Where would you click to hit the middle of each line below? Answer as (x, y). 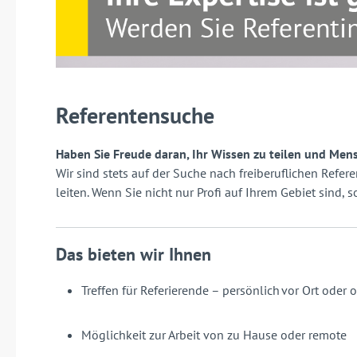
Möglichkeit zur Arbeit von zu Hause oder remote (216, 335)
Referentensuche (135, 116)
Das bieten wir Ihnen (133, 255)
